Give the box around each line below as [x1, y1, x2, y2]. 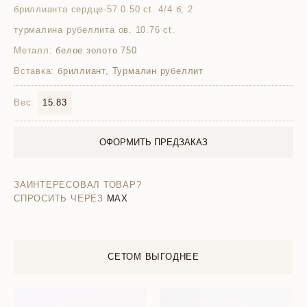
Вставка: [14, 66, 55, 76]
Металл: [14, 45, 53, 56]
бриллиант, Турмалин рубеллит [54, 66, 204, 76]
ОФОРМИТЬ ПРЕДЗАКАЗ [99, 137, 208, 147]
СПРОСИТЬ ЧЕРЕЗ [14, 193, 103, 204]
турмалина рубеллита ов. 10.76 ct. [14, 25, 175, 35]
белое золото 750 [52, 45, 137, 56]
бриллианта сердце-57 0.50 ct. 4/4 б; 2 [14, 4, 193, 14]
